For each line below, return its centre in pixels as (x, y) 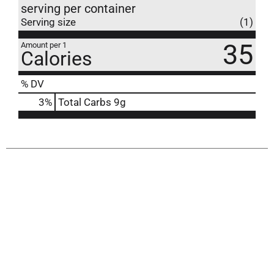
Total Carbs (85, 102)
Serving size (48, 22)
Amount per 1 (44, 45)
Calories (57, 58)
